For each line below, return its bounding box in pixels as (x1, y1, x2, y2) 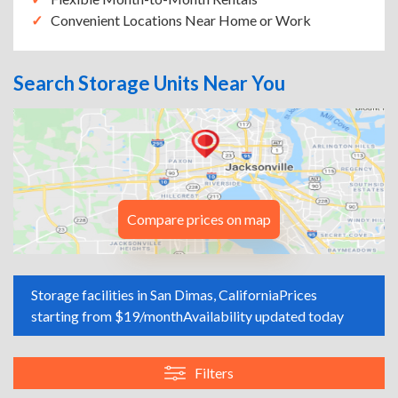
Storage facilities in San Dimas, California (31, 286, 279, 303)
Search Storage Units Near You (13, 71, 285, 95)
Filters (195, 364, 234, 381)
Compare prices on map (127, 211, 271, 227)
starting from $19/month (31, 307, 183, 324)
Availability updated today (183, 307, 344, 324)
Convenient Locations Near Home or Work (51, 12, 311, 28)
